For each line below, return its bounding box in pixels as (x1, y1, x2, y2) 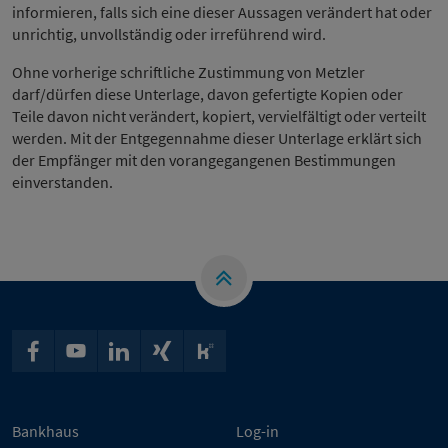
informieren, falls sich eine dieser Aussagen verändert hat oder (12, 2, 432, 23)
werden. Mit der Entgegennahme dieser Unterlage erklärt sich (12, 128, 422, 149)
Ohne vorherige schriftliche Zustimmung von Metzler (12, 62, 365, 83)
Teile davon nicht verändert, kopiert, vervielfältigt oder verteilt (12, 106, 426, 127)
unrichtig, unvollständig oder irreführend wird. (12, 24, 326, 45)
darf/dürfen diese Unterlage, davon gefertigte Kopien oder (12, 84, 403, 105)
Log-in (236, 421, 279, 442)
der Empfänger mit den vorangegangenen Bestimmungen (12, 150, 396, 171)
